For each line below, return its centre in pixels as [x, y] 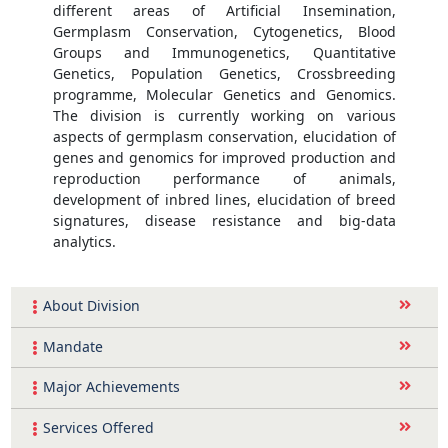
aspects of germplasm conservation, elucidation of [224, 136]
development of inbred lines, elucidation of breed [224, 199]
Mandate [72, 346]
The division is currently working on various [224, 115]
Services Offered [98, 427]
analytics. [84, 241]
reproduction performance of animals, [224, 178]
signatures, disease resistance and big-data [224, 220]
